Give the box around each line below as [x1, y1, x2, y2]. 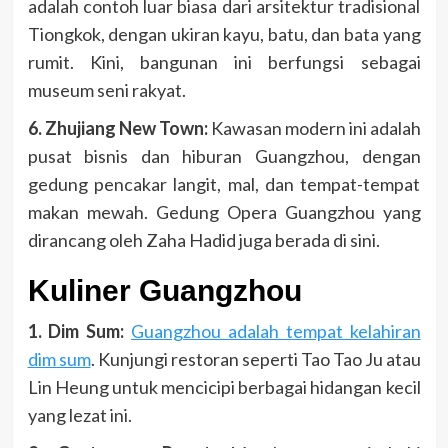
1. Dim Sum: [27, 319, 125, 342]
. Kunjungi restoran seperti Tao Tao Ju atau [90, 347, 421, 370]
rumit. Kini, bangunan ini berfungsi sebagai [27, 50, 421, 73]
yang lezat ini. [27, 403, 132, 426]
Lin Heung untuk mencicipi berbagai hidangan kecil [27, 375, 421, 398]
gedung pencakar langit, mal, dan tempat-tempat [27, 172, 421, 195]
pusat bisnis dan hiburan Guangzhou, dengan [27, 144, 421, 167]
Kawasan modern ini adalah [207, 116, 421, 139]
